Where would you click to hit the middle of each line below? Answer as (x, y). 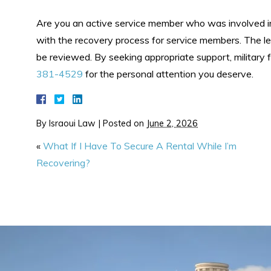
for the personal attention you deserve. (168, 74)
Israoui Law (72, 123)
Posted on (125, 123)
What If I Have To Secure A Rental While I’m (140, 146)
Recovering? (63, 163)
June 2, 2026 (172, 123)
